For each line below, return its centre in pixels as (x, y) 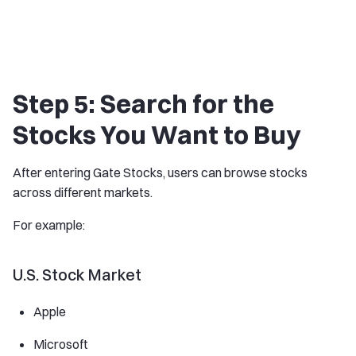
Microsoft (61, 344)
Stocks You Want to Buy (157, 135)
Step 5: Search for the (143, 104)
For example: (49, 225)
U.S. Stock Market (77, 275)
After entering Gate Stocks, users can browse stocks (160, 173)
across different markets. (83, 193)
